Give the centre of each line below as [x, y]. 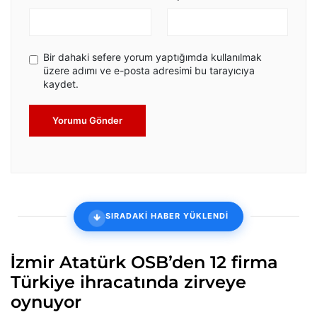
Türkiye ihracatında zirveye [128, 282]
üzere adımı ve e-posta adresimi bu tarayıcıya [149, 70]
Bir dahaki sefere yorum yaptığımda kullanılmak [152, 57]
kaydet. [61, 83]
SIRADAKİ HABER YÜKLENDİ [167, 216]
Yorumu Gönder [87, 120]
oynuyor [46, 301]
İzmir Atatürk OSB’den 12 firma [144, 262]
